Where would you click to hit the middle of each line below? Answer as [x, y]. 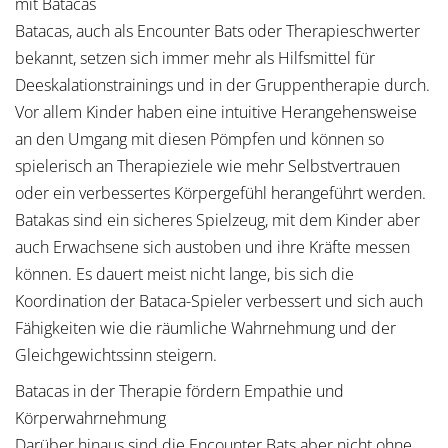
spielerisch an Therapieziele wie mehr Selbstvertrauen [207, 166]
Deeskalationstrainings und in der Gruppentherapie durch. [222, 85]
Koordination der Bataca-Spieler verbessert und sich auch [219, 301]
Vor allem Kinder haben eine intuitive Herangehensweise [216, 112]
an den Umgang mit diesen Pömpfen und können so [199, 139]
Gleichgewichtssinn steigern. [116, 355]
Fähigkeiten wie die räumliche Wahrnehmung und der [205, 328]
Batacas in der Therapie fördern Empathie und [179, 391]
